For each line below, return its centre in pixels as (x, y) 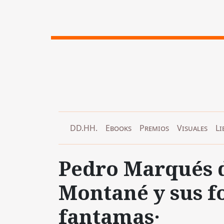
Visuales (192, 128)
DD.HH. (84, 128)
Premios (154, 128)
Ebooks (118, 128)
